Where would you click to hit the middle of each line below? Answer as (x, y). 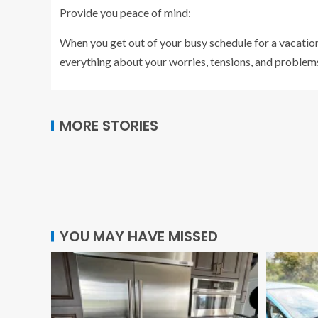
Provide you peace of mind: (125, 12)
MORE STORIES (109, 125)
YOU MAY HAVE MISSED (139, 237)
